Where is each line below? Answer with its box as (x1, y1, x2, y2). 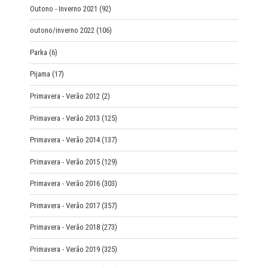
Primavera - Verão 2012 (29, 91, 100, 100)
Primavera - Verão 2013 (29, 113, 100, 123)
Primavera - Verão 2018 (29, 223, 100, 232)
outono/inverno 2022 (29, 26, 95, 35)
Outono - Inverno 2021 (29, 4, 98, 13)
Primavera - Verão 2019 (29, 245, 100, 254)
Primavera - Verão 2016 (29, 179, 100, 188)
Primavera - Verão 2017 (29, 200, 100, 210)
